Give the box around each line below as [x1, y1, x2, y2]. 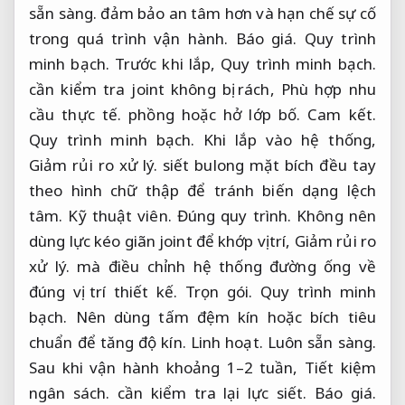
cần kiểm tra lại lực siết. [109, 381, 315, 403]
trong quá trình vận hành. [29, 27, 236, 49]
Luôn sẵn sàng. [267, 331, 377, 353]
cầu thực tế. [29, 103, 122, 125]
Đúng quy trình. [176, 204, 292, 226]
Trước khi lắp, [108, 52, 221, 74]
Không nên [291, 204, 377, 226]
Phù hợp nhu [280, 78, 376, 99]
